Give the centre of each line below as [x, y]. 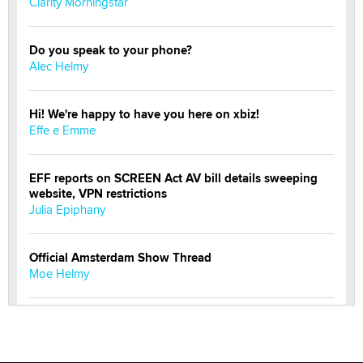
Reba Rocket [63, 337]
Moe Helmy [59, 273]
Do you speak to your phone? [111, 50]
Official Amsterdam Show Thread [120, 257]
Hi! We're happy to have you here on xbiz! [144, 114]
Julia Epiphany [67, 209]
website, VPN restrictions [98, 193]
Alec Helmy [59, 66]
